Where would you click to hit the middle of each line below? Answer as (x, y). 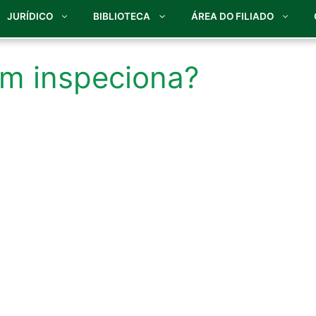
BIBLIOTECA (122, 17)
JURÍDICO (30, 17)
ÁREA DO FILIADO (232, 17)
